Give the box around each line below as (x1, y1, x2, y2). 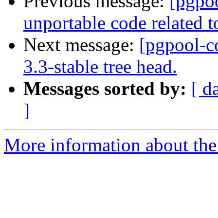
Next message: (23, 34, 139, 55)
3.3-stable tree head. (23, 56, 177, 77)
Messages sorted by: (23, 78, 186, 99)
